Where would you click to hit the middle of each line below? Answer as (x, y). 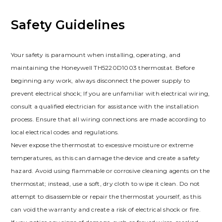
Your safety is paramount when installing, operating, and (95, 55)
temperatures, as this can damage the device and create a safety (105, 158)
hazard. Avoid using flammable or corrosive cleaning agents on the (110, 170)
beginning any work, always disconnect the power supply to (100, 80)
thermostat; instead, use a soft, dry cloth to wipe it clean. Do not (105, 183)
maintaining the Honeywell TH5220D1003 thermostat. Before (103, 67)
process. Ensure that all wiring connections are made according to (108, 119)
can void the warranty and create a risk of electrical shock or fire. (106, 209)
